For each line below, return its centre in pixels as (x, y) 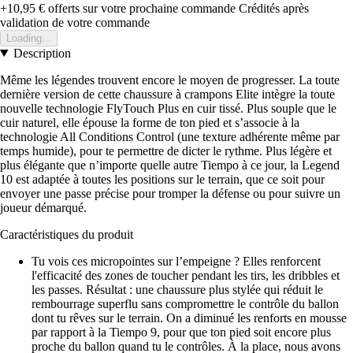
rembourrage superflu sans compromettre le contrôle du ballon (185, 303)
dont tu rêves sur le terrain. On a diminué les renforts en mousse (189, 318)
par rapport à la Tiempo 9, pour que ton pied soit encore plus (181, 332)
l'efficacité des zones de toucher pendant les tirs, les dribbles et (186, 275)
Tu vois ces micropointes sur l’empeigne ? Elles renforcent (176, 261)
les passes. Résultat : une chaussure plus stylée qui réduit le (177, 289)
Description (42, 53)
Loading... (29, 38)
